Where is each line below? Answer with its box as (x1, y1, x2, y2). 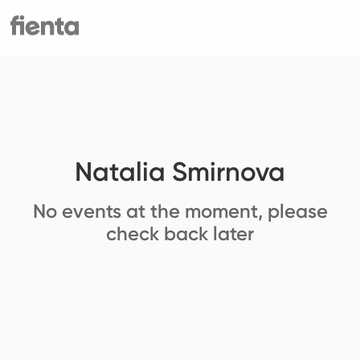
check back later (106, 222, 254, 246)
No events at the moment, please (32, 199, 328, 223)
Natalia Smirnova (75, 156, 285, 188)
